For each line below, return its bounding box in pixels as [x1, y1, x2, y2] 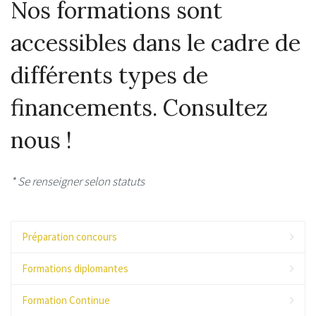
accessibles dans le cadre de [11, 28, 300, 57]
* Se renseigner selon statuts [11, 173, 145, 189]
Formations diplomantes [22, 261, 128, 275]
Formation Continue [22, 293, 110, 307]
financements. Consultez [11, 92, 268, 122]
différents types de [11, 60, 208, 90]
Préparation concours [22, 229, 117, 243]
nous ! [11, 125, 72, 154]
